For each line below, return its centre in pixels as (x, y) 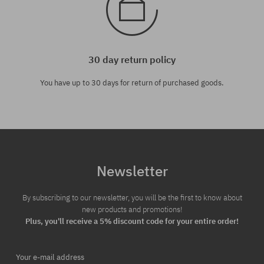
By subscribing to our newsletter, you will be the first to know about (132, 197)
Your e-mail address (50, 257)
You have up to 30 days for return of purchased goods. (132, 82)
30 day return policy (132, 59)
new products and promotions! (132, 209)
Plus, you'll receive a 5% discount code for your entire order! (132, 221)
